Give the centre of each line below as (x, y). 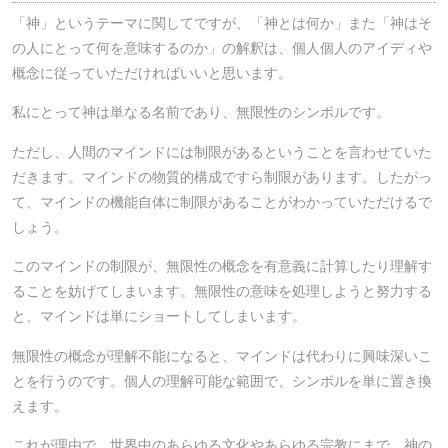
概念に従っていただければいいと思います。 (152, 73)
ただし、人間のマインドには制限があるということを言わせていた (222, 151)
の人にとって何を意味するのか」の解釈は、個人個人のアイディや (222, 48)
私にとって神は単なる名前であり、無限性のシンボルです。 (201, 112)
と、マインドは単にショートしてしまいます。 (159, 316)
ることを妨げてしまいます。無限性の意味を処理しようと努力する (222, 291)
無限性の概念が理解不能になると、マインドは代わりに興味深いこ (222, 355)
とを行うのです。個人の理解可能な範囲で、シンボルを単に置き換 (222, 380)
